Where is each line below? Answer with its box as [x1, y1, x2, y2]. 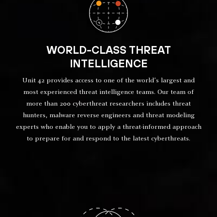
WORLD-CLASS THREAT [46, 44, 171, 56]
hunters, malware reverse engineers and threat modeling [22, 112, 195, 119]
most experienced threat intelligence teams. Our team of [23, 89, 194, 96]
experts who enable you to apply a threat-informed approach [15, 124, 201, 131]
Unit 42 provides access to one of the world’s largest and [22, 77, 195, 84]
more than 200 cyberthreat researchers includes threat [26, 101, 191, 108]
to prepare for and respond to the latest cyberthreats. [27, 136, 190, 142]
